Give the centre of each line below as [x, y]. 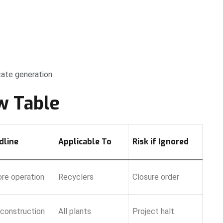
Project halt [153, 211]
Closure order [156, 177]
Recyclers [76, 177]
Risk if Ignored [161, 141]
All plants [75, 211]
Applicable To [85, 141]
